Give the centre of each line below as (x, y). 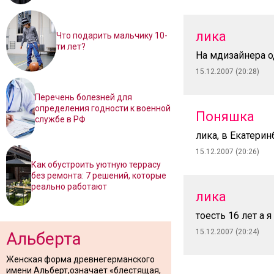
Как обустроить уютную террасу (96, 165)
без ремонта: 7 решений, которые (98, 176)
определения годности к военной (103, 108)
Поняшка (225, 117)
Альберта (44, 239)
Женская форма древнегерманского (80, 259)
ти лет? (71, 46)
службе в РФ (61, 119)
